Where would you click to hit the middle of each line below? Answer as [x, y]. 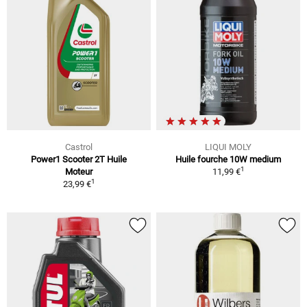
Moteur [79, 171]
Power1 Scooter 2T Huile [79, 159]
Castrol [79, 147]
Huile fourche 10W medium [228, 159]
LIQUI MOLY [228, 147]
